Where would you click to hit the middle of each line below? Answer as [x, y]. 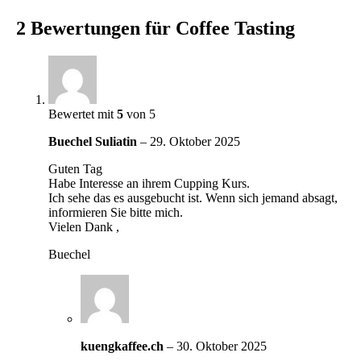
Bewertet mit [83, 114]
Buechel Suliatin [95, 141]
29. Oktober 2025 [195, 141]
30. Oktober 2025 [222, 346]
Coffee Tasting [236, 28]
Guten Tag [76, 168]
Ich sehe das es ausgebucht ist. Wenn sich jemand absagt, [193, 197]
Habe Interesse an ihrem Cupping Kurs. [149, 183]
